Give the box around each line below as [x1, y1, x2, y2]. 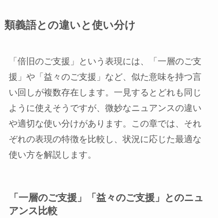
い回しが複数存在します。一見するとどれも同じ [8, 88, 201, 98]
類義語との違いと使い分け [4, 19, 136, 32]
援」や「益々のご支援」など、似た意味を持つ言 [8, 72, 201, 82]
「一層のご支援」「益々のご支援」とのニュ [8, 192, 203, 203]
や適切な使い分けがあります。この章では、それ [8, 119, 201, 129]
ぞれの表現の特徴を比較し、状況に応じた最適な [8, 134, 201, 145]
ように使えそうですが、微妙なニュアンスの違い [8, 103, 201, 113]
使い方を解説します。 [8, 150, 96, 160]
